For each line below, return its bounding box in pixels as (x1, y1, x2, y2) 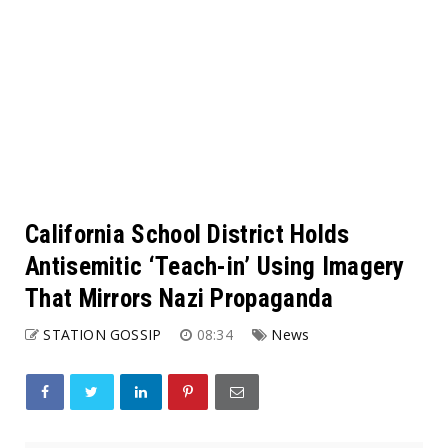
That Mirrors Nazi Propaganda (25, 283, 334, 313)
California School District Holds (25, 219, 350, 249)
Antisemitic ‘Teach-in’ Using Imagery (25, 251, 405, 281)
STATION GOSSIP (43, 324, 162, 344)
